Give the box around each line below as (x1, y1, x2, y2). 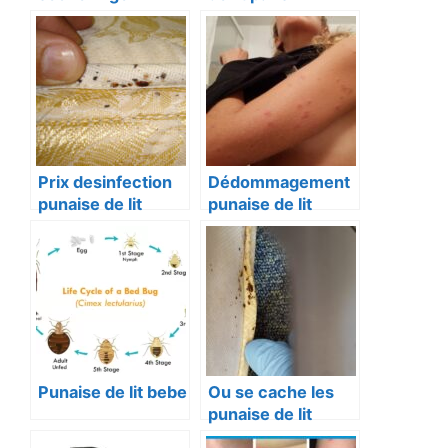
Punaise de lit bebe (38, 382, 187, 402)
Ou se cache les (208, 382, 334, 402)
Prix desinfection (38, 172, 172, 192)
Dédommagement (208, 172, 350, 192)
